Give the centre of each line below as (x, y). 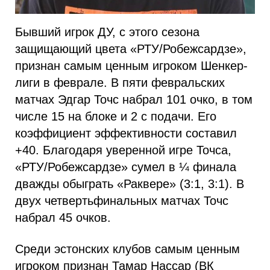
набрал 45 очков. (63, 217)
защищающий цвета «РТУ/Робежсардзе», (131, 49)
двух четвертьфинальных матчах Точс (122, 200)
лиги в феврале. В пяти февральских (120, 82)
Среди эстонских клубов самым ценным (127, 249)
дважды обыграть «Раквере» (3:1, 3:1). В (130, 184)
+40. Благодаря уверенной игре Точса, (123, 150)
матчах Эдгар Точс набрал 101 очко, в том (134, 99)
